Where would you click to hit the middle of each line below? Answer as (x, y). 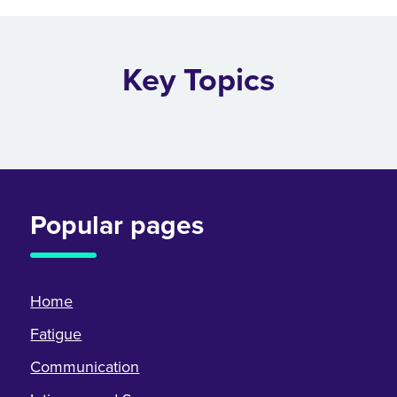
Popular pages (117, 225)
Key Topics (198, 79)
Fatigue (56, 334)
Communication (85, 367)
